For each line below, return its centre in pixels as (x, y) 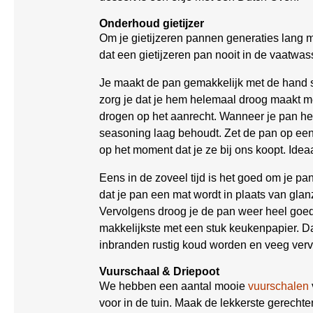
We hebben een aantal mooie (174, 286)
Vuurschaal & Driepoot (159, 271)
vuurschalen (278, 286)
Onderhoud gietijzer (152, 23)
